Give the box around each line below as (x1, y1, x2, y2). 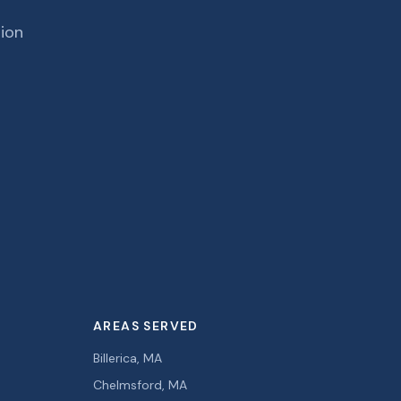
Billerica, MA (93, 350, 162, 366)
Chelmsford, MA (93, 377, 187, 393)
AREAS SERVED (93, 318, 199, 334)
